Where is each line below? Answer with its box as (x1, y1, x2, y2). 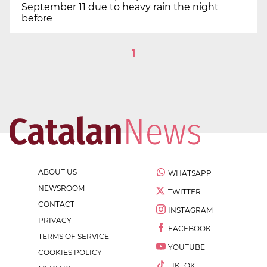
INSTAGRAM (168, 206, 213, 215)
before (21, 13, 52, 24)
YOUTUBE (168, 243, 205, 252)
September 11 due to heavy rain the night (21, 1, 219, 13)
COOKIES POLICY (38, 248, 102, 257)
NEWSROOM (38, 184, 85, 193)
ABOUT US (38, 167, 77, 177)
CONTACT (38, 200, 74, 209)
